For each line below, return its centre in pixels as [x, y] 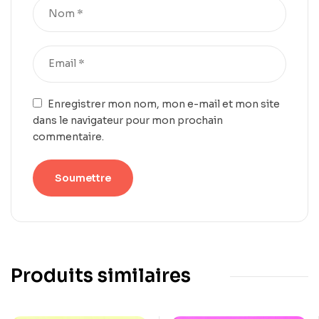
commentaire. [68, 137]
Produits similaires [101, 276]
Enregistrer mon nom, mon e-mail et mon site [164, 104]
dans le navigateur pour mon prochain [128, 121]
